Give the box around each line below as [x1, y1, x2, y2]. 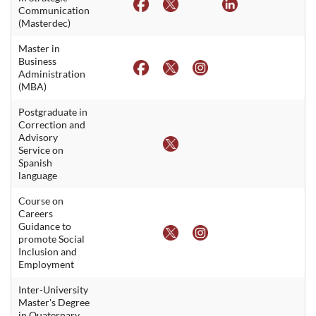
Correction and [18, 118, 85, 130]
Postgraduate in [18, 105, 87, 118]
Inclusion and [18, 245, 77, 257]
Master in [18, 42, 60, 54]
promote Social [18, 232, 85, 245]
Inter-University [18, 283, 88, 296]
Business [18, 54, 56, 67]
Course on [18, 194, 63, 207]
